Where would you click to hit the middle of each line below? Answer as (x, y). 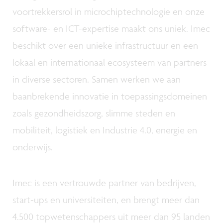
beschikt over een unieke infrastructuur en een (105, 46)
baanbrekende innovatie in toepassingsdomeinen (110, 96)
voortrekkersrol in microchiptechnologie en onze (109, 12)
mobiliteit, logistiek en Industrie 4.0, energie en (105, 130)
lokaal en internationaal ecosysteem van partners (110, 62)
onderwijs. (33, 147)
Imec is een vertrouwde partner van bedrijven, (104, 182)
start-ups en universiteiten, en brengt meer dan (106, 199)
